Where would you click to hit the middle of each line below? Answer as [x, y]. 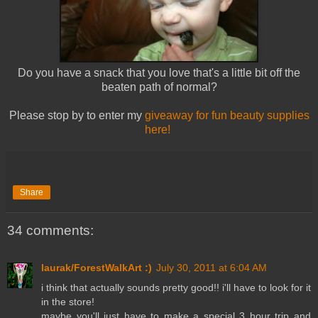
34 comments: [50, 231]
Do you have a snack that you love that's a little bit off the [159, 73]
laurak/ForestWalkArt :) [97, 267]
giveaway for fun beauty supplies [227, 116]
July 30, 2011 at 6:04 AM [212, 267]
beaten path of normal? [159, 87]
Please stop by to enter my [77, 116]
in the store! [68, 301]
